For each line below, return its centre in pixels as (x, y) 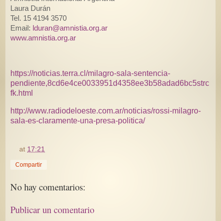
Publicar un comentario (52, 210)
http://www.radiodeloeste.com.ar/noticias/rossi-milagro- (106, 111)
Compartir (29, 165)
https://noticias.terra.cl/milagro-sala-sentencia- (90, 74)
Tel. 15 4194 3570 (39, 18)
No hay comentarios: (48, 186)
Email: (21, 28)
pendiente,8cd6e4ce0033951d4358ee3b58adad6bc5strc (110, 83)
